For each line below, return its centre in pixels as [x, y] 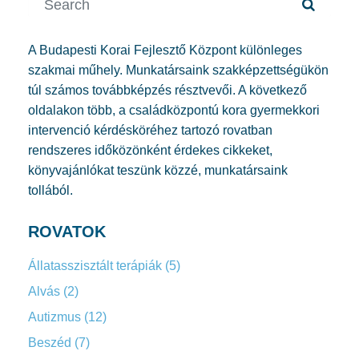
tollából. [50, 190]
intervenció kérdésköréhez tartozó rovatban [150, 130]
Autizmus [54, 317]
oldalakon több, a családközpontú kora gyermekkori [174, 110]
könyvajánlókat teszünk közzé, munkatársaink [158, 170]
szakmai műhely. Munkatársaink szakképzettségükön [178, 70]
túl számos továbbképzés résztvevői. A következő [167, 90]
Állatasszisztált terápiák [95, 265]
